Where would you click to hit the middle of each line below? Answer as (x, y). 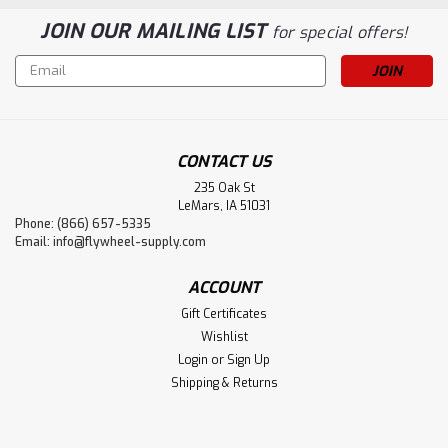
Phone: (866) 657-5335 (83, 223)
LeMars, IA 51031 (224, 205)
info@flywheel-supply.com (129, 241)
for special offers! (339, 32)
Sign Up (249, 359)
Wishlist (224, 336)
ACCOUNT (224, 287)
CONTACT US (224, 161)
